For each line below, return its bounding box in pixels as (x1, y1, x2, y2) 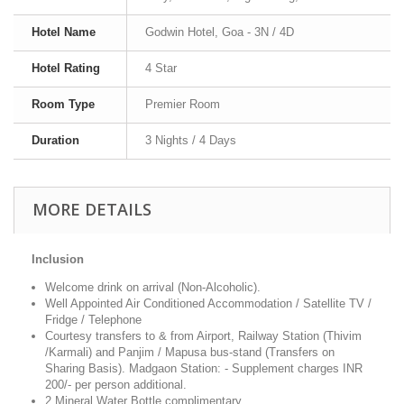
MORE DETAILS (32, 198, 151, 220)
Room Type (32, 97, 95, 111)
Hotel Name (32, 25, 96, 39)
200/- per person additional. (45, 378, 187, 391)
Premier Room (145, 97, 220, 111)
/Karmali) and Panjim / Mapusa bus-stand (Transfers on (45, 345, 335, 359)
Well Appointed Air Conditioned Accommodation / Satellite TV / (45, 297, 372, 310)
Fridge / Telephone (45, 313, 142, 326)
